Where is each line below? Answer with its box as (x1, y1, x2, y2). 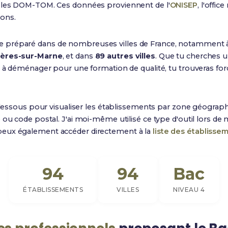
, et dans (62, 51, 95, 61)
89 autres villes (95, 51, 155, 61)
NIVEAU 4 (173, 186, 205, 193)
